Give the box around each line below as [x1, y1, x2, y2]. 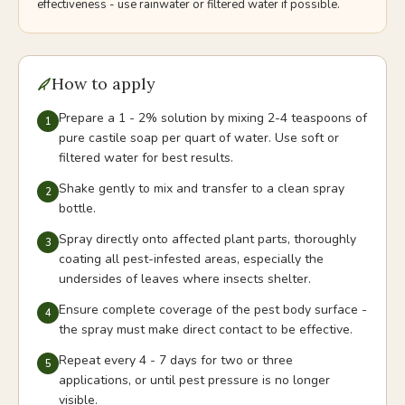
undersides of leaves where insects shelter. [59, 270, 311, 287]
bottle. [59, 200, 96, 217]
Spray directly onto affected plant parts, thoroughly [59, 231, 356, 248]
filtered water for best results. [59, 149, 233, 166]
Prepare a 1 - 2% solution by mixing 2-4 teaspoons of [59, 109, 367, 127]
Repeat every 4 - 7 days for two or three [59, 352, 293, 369]
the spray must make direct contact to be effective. [59, 321, 353, 338]
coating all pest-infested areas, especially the [59, 250, 324, 268]
